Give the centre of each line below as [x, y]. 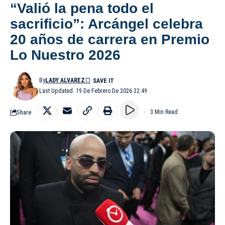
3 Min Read [164, 112]
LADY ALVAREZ [65, 81]
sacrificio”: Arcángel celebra [106, 24]
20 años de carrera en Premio [110, 40]
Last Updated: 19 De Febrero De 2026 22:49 [93, 91]
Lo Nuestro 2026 [65, 55]
